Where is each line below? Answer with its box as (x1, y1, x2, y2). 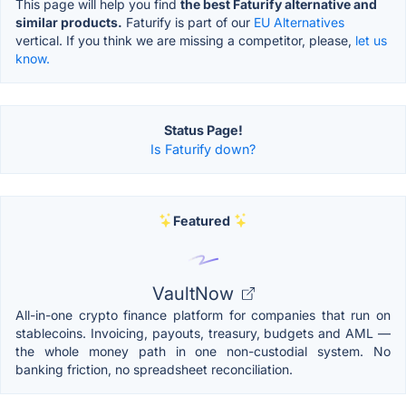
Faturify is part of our (122, 14, 254, 30)
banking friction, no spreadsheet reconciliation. (15, 361, 293, 377)
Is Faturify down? (150, 140, 256, 157)
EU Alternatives (254, 14, 344, 30)
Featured (172, 212, 230, 228)
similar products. (15, 14, 122, 30)
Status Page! (163, 121, 243, 138)
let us (355, 32, 387, 48)
